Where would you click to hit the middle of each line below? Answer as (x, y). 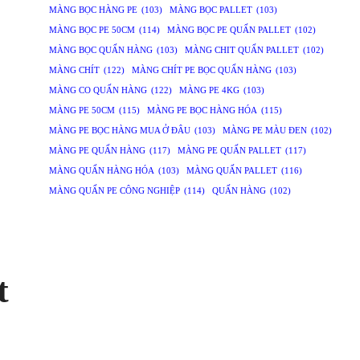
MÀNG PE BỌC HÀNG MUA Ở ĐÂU (119, 131)
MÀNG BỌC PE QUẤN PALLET (229, 31)
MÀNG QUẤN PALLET (231, 171)
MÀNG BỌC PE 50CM (92, 31)
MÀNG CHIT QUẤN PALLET (241, 51)
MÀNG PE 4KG (209, 91)
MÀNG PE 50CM (82, 111)
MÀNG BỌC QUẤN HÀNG (100, 51)
